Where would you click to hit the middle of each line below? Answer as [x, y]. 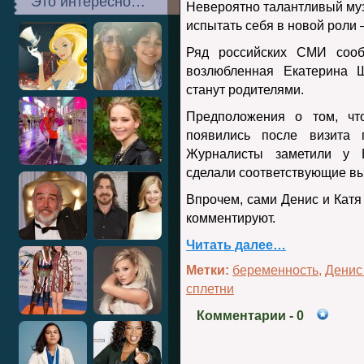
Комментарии [241, 316]
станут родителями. [245, 90]
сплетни [210, 289]
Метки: [208, 270]
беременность [275, 270]
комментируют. [231, 218]
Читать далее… [236, 245]
